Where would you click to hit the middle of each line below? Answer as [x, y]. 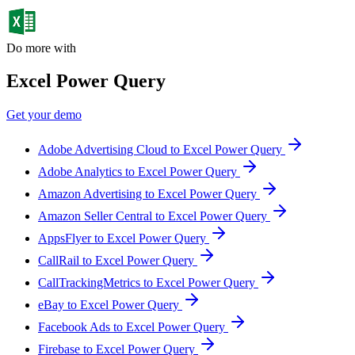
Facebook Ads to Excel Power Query [133, 327]
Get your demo [44, 115]
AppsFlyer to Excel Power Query [124, 239]
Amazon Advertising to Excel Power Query [149, 194]
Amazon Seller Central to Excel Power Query [154, 216]
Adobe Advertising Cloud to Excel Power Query [162, 150]
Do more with [41, 48]
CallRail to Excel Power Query [118, 261]
